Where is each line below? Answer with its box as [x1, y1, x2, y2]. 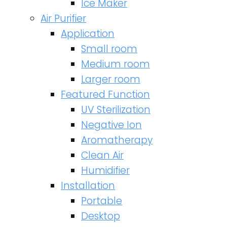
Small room [81, 42, 137, 56]
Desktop [81, 209, 120, 223]
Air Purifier [41, 12, 86, 25]
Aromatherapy [81, 133, 153, 147]
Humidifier [81, 164, 130, 177]
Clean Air [81, 148, 124, 162]
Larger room [81, 72, 140, 86]
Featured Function [61, 88, 150, 101]
